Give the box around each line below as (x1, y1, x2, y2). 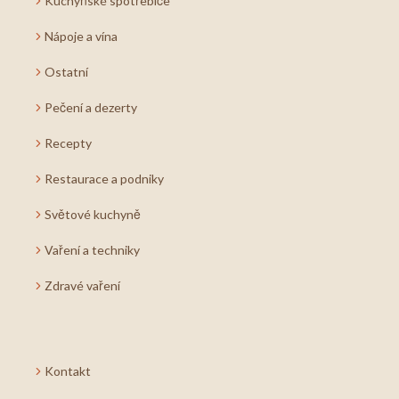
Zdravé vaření (45, 278, 120, 293)
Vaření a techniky (45, 242, 140, 257)
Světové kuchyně (45, 207, 141, 222)
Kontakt (45, 363, 91, 379)
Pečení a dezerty (45, 100, 137, 115)
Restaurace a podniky (45, 171, 164, 186)
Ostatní (45, 64, 88, 79)
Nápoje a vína (45, 28, 118, 44)
